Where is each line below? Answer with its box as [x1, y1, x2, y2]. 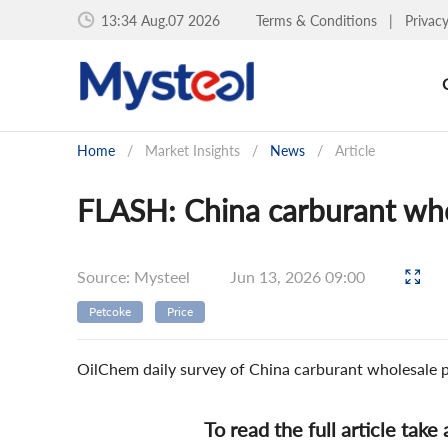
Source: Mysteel [77, 266, 190, 286]
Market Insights [145, 142, 240, 159]
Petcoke [89, 304, 131, 319]
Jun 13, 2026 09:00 [230, 266, 369, 286]
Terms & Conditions [256, 11, 381, 29]
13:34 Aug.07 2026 [101, 11, 220, 29]
